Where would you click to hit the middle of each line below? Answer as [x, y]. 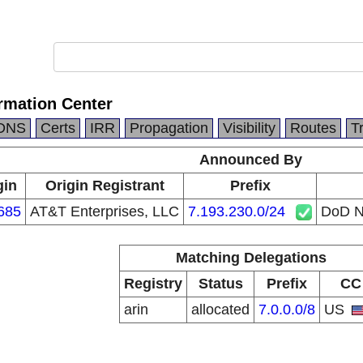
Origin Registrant [105, 186]
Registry [153, 284]
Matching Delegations [251, 258]
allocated [220, 310]
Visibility [249, 128]
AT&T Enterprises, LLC [105, 211]
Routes [313, 128]
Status [220, 284]
